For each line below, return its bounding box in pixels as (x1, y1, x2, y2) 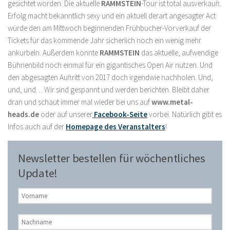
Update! (18, 166, 57, 180)
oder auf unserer (39, 109, 92, 119)
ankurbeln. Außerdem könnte (8, 48, 100, 57)
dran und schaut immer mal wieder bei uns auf (8, 97, 151, 107)
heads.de (8, 109, 39, 119)
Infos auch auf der (8, 122, 66, 131)
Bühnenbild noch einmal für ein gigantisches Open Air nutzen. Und (8, 60, 213, 70)
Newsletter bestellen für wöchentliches (18, 151, 205, 165)
